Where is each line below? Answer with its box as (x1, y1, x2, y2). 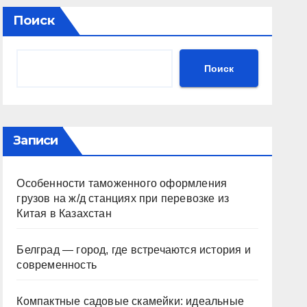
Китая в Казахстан (16, 208, 112, 219)
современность (16, 259, 97, 271)
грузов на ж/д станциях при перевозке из (16, 193, 230, 204)
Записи (13, 133, 58, 148)
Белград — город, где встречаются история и (16, 244, 251, 256)
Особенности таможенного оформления (16, 177, 228, 189)
